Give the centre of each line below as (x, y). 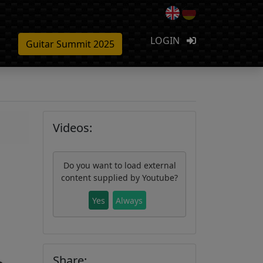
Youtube (158, 178)
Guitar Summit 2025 (70, 44)
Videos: (73, 128)
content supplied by (102, 178)
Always (129, 200)
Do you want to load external (119, 165)
